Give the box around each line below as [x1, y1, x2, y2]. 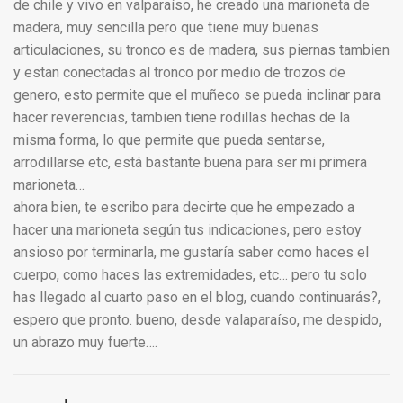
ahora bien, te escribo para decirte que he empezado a [13, 199, 354, 217]
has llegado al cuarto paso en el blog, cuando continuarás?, [13, 289, 381, 307]
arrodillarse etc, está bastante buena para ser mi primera [13, 154, 367, 172]
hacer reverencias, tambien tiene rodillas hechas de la [13, 109, 350, 127]
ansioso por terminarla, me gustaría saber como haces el [13, 244, 369, 262]
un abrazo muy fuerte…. [13, 334, 157, 352]
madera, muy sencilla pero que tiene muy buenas [13, 19, 318, 37]
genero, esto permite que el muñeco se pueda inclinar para [13, 86, 381, 104]
